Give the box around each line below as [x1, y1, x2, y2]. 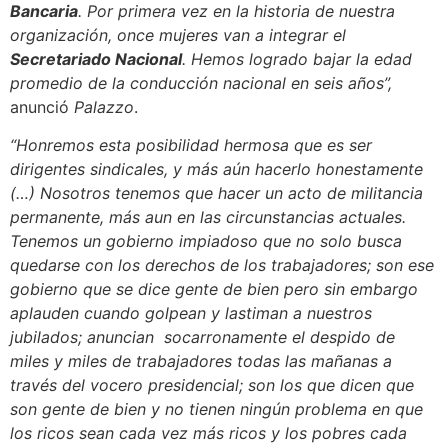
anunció [10, 97, 74, 118]
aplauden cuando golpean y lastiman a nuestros [10, 303, 372, 324]
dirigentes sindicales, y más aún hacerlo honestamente [10, 159, 423, 180]
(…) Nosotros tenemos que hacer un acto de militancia [10, 183, 423, 204]
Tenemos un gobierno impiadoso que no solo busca [10, 231, 402, 252]
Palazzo [74, 97, 134, 118]
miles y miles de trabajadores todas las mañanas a [10, 351, 392, 372]
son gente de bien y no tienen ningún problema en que [10, 399, 423, 420]
